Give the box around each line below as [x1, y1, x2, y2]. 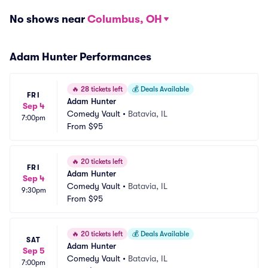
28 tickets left [79, 85, 123, 93]
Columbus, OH [87, 13, 162, 25]
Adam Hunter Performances [10, 51, 151, 63]
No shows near [10, 13, 87, 25]
